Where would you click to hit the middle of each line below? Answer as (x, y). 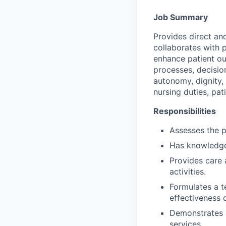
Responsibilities (185, 111)
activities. (188, 171)
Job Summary (181, 17)
